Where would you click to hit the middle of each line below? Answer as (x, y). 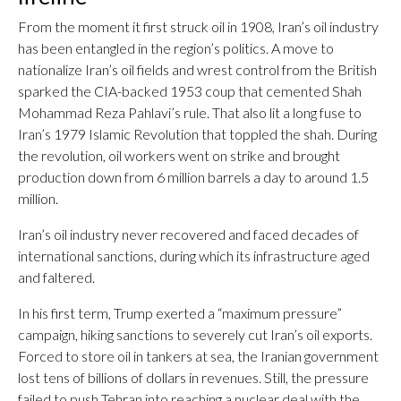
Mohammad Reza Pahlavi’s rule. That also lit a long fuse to (190, 112)
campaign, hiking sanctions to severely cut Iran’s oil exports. (195, 334)
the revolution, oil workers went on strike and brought (179, 155)
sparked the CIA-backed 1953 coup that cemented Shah (190, 91)
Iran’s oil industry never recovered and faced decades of (188, 234)
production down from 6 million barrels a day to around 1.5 (193, 177)
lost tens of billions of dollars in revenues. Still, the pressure (193, 377)
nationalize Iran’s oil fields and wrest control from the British (197, 69)
